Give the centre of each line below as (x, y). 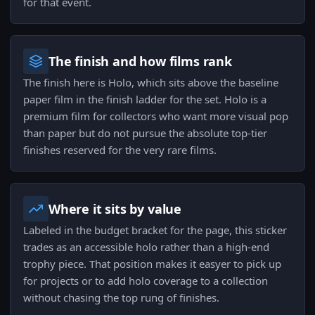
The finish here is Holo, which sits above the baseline (151, 83)
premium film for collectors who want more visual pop (156, 116)
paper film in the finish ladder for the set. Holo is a (145, 99)
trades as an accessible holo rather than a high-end (146, 247)
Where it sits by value (115, 209)
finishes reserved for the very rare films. (120, 150)
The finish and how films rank (140, 62)
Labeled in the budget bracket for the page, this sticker (155, 230)
